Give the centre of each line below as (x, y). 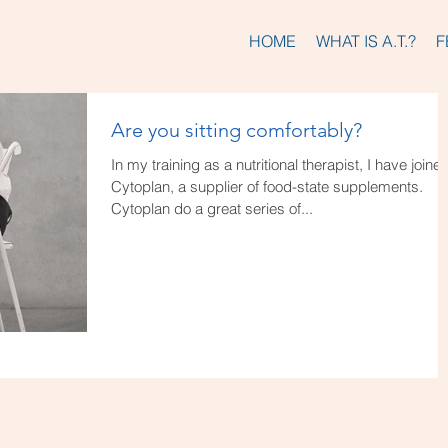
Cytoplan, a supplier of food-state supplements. (267, 186)
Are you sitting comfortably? (236, 130)
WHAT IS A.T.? (366, 41)
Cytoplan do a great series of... (212, 208)
